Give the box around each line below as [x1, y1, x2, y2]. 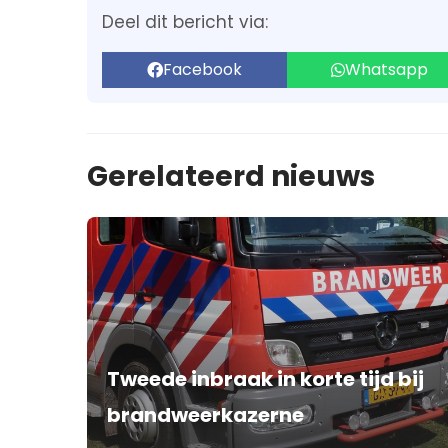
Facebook [163, 58, 242, 81]
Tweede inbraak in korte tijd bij [107, 365, 424, 393]
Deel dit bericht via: [102, 10, 268, 34]
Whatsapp [345, 58, 428, 81]
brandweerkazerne [107, 401, 304, 429]
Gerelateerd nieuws [87, 157, 375, 196]
